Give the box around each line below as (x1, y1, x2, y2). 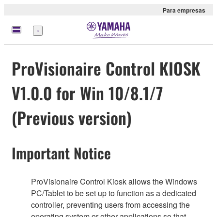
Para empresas (163, 6, 205, 15)
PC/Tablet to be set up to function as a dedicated (31, 187, 196, 199)
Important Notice (12, 142, 111, 164)
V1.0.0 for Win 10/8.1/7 (12, 80, 163, 106)
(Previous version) (12, 105, 132, 130)
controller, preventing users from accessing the (31, 199, 190, 210)
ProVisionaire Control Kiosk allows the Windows (31, 175, 197, 187)
